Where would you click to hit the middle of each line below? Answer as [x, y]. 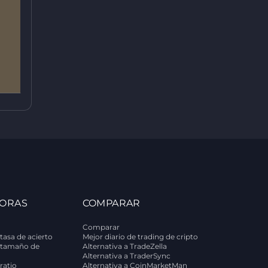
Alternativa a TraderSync [126, 256]
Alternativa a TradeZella [124, 246]
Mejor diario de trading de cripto [140, 237]
